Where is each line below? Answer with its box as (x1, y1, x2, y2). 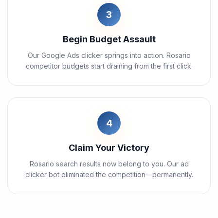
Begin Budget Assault (62, 34, 156, 44)
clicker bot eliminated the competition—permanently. (25, 170, 193, 179)
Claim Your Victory (69, 143, 149, 153)
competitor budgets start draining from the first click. (25, 62, 193, 70)
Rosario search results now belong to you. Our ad (29, 160, 189, 168)
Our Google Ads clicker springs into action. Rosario (27, 51, 191, 59)
